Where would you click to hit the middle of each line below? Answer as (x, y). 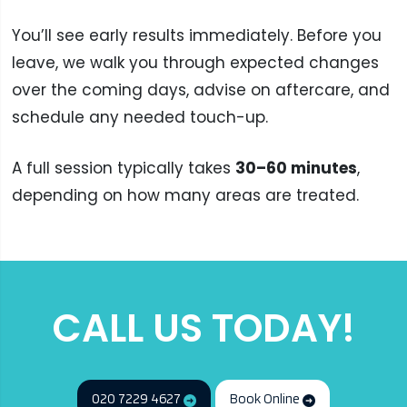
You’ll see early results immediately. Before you (196, 36)
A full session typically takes (123, 168)
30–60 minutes (296, 168)
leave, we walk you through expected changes (195, 63)
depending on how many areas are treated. (185, 195)
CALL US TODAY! (203, 328)
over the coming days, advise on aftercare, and (200, 90)
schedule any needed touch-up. (139, 118)
